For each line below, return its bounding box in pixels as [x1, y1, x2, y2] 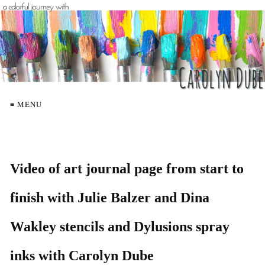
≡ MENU [10, 98, 42, 109]
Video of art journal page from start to [10, 160, 244, 176]
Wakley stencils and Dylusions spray [10, 218, 230, 234]
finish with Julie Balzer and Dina [10, 189, 209, 205]
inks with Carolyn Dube [10, 247, 154, 263]
